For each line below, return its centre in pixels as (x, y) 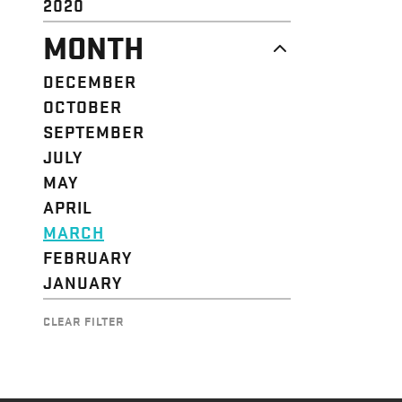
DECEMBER (90, 80)
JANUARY (83, 281)
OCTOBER (83, 105)
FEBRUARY (87, 256)
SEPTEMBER (94, 131)
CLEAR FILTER (84, 320)
